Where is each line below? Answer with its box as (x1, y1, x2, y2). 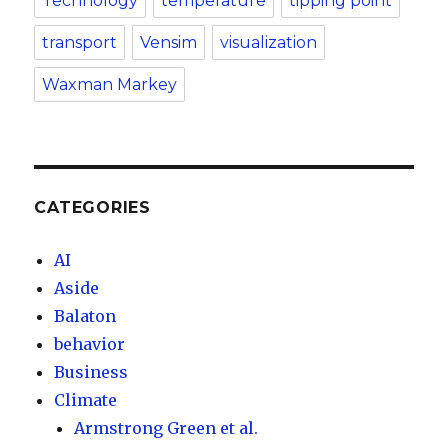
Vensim (140, 33, 198, 52)
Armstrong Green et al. (74, 418, 259, 438)
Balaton (54, 306, 117, 326)
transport (42, 33, 118, 52)
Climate (54, 390, 118, 410)
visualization (220, 33, 318, 52)
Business (54, 362, 129, 382)
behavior (54, 334, 126, 354)
